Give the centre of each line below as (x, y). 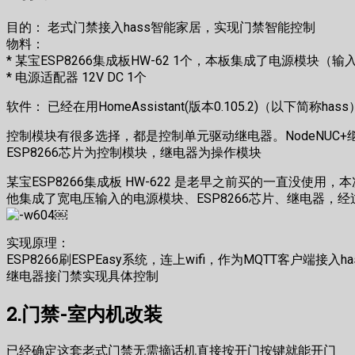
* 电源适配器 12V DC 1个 (76, 78)
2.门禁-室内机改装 (84, 314)
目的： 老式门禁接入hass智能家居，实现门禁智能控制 (161, 28)
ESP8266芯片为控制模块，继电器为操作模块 (134, 153)
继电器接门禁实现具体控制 (82, 277)
